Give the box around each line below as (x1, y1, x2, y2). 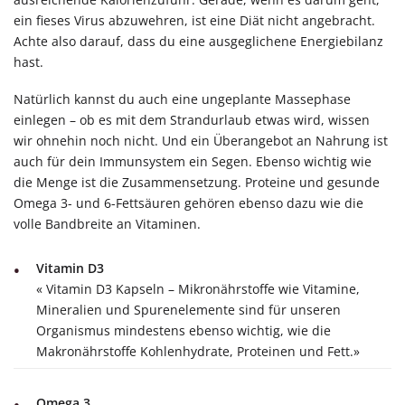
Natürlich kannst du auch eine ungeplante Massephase (14, 90, 351, 108)
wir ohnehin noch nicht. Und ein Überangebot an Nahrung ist (14, 132, 388, 150)
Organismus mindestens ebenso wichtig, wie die (36, 322, 331, 340)
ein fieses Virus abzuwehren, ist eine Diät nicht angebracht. (14, 11, 375, 29)
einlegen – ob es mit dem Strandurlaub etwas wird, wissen (14, 111, 370, 129)
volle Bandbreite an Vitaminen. (14, 215, 201, 233)
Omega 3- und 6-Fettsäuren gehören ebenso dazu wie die (14, 194, 363, 212)
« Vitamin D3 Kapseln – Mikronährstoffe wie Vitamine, (36, 280, 360, 298)
